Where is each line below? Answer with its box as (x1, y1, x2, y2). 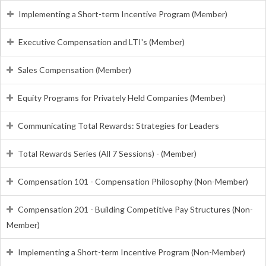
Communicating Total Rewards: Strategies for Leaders (18, 120, 219, 131)
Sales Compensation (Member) (18, 64, 131, 75)
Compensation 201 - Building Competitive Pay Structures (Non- (18, 204, 253, 214)
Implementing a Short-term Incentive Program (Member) (18, 8, 227, 19)
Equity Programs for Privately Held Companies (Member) (18, 92, 226, 103)
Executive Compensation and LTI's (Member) (18, 36, 185, 47)
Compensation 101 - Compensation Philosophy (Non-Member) (18, 176, 248, 186)
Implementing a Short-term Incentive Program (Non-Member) (18, 246, 245, 257)
